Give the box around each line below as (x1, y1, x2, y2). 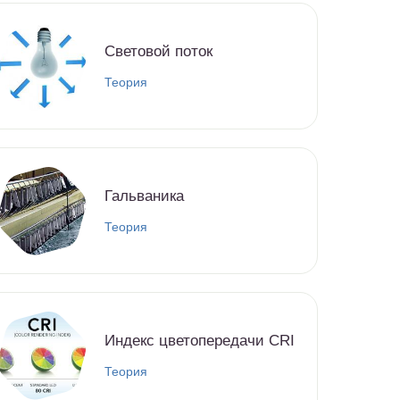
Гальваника (104, 187, 184, 204)
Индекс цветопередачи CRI (104, 331, 295, 349)
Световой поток (104, 42, 212, 60)
